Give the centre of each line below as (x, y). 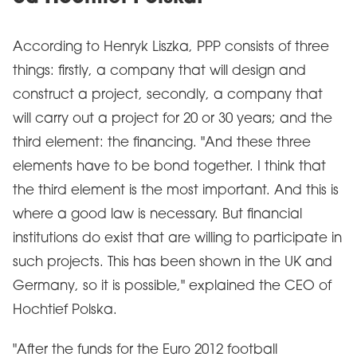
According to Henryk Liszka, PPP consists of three (171, 47)
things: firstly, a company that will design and (159, 71)
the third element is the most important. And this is (176, 191)
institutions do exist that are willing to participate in (177, 239)
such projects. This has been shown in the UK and (173, 263)
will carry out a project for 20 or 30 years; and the (173, 119)
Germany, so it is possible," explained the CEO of (172, 286)
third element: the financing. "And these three (162, 143)
